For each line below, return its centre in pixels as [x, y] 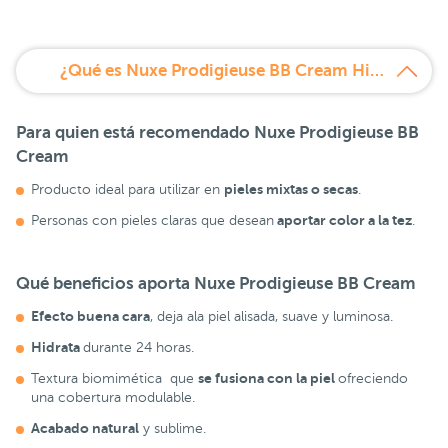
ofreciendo [373, 379]
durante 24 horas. [138, 348]
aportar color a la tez [343, 219]
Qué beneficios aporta [105, 283]
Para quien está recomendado [135, 132]
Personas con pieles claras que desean [152, 220]
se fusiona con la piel [268, 378]
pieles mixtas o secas [291, 188]
